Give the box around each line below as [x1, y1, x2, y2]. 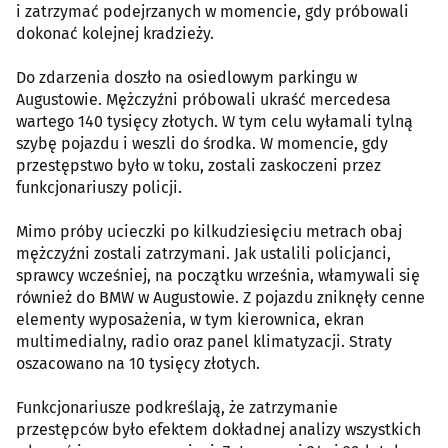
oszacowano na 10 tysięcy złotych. [16, 354, 260, 374]
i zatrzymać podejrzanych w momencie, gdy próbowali [16, 2, 409, 22]
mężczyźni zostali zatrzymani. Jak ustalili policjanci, [16, 244, 391, 264]
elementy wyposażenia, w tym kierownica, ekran [16, 310, 364, 330]
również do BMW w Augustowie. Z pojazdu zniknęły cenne [16, 288, 425, 308]
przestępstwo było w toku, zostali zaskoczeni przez [16, 156, 381, 176]
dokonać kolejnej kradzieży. [16, 24, 214, 44]
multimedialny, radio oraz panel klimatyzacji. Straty [16, 332, 392, 352]
